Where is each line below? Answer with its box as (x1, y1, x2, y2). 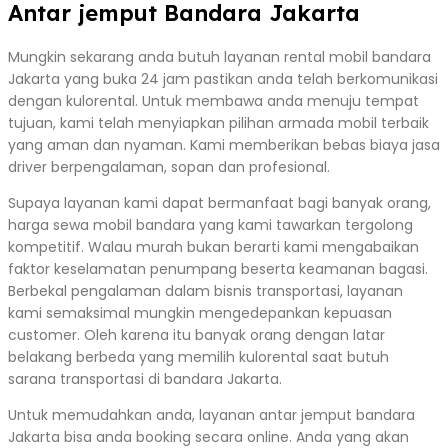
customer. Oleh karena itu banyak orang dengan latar (8, 324, 385, 345)
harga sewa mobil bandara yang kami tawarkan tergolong (8, 214, 413, 235)
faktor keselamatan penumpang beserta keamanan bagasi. (8, 258, 428, 279)
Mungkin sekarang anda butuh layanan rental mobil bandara (8, 46, 431, 67)
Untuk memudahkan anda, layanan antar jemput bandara (8, 404, 415, 425)
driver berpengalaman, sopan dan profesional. (8, 156, 330, 177)
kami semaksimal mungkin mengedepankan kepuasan (8, 302, 392, 323)
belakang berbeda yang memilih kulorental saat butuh (8, 346, 389, 367)
